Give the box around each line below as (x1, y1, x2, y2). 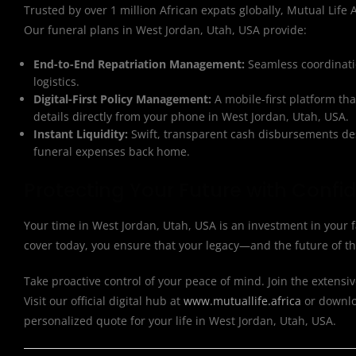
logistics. (33, 74, 80, 89)
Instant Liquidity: (33, 126, 129, 141)
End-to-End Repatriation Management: (33, 56, 246, 72)
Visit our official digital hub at (24, 293, 184, 308)
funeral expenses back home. (33, 144, 191, 159)
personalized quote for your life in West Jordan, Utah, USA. (24, 313, 336, 328)
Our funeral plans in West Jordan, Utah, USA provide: (24, 22, 307, 37)
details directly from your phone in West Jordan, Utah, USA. (33, 109, 350, 124)
